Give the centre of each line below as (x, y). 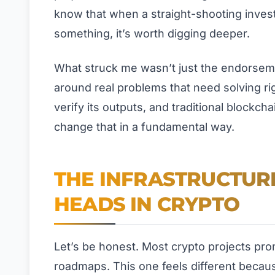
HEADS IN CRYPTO (147, 204)
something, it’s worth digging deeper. (152, 34)
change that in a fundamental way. (144, 127)
